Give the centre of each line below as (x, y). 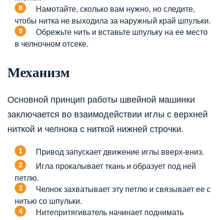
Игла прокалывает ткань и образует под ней (116, 166)
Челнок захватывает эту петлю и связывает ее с (123, 189)
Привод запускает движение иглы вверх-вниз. (120, 152)
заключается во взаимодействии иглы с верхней (108, 114)
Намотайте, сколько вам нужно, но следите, (115, 9)
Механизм (39, 73)
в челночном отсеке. (52, 44)
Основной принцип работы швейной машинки (101, 99)
